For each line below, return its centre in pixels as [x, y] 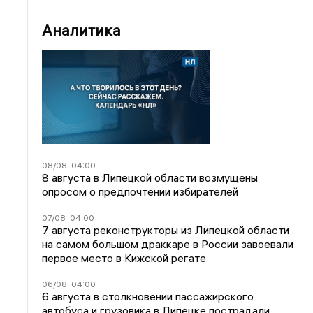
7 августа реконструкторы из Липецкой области [166, 230]
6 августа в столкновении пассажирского [148, 296]
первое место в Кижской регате [124, 257]
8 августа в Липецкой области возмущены [150, 177]
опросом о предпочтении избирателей [140, 191]
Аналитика [82, 30]
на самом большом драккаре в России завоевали [168, 243]
